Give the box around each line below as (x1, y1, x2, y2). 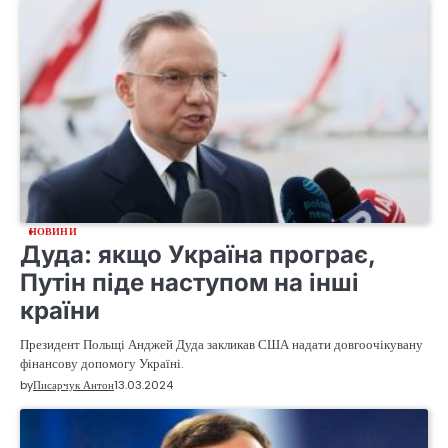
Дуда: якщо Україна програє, (20, 240, 375, 270)
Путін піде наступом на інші (20, 268, 359, 298)
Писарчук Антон (33, 377, 114, 394)
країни (20, 296, 100, 326)
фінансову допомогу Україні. (20, 354, 184, 374)
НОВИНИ (29, 224, 77, 240)
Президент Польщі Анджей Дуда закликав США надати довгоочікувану (20, 335, 423, 355)
